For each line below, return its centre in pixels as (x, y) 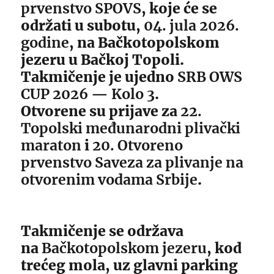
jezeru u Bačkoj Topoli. (103, 60)
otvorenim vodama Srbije (109, 180)
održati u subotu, (83, 25)
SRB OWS (210, 77)
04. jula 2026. (192, 25)
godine (45, 43)
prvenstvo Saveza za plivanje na (132, 162)
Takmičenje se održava (102, 231)
